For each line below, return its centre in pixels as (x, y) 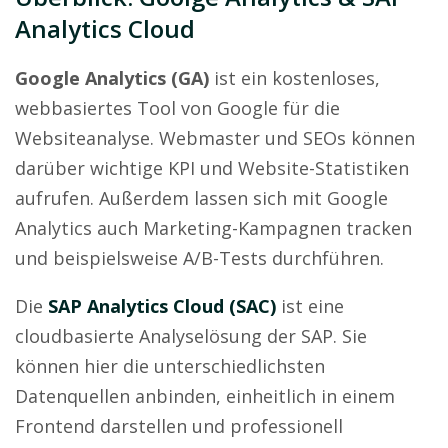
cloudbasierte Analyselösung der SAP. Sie (191, 335)
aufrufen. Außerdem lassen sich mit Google (201, 197)
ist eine (310, 305)
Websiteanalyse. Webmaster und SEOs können (215, 137)
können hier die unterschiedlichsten (170, 365)
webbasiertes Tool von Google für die (177, 107)
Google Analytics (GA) (112, 77)
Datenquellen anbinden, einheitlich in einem (205, 395)
